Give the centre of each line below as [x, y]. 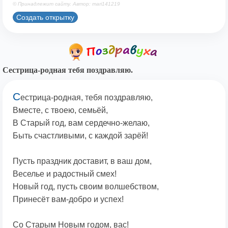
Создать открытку [45, 17]
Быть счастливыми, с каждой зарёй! [80, 136]
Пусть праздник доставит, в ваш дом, [82, 161]
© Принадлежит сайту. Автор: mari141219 [66, 4]
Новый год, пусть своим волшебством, [86, 187]
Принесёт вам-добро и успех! [68, 199]
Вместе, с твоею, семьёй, [60, 110]
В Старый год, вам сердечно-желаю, [81, 123]
